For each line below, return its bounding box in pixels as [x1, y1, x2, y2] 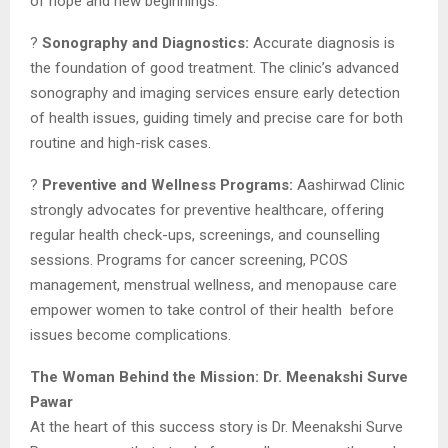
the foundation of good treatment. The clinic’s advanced [30, 58, 399, 77]
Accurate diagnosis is [249, 33, 395, 52]
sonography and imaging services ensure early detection [30, 83, 400, 102]
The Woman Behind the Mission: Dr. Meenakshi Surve [30, 367, 408, 386]
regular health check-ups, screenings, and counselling [30, 225, 380, 244]
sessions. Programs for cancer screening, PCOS [30, 250, 348, 269]
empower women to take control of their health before [30, 300, 394, 319]
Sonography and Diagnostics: [42, 33, 249, 52]
